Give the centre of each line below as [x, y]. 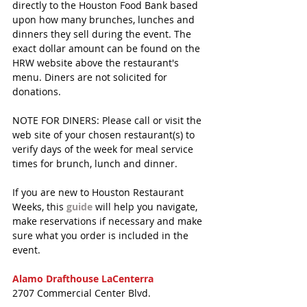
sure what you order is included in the [102, 236]
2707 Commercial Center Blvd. [82, 293]
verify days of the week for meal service [104, 149]
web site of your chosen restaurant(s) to [105, 135]
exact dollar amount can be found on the [108, 49]
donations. [37, 92]
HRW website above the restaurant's [97, 63]
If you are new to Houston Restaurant [99, 193]
